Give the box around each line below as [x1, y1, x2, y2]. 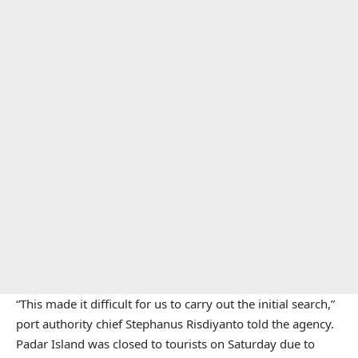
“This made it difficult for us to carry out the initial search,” [16, 295, 335, 312]
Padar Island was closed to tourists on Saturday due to [16, 335, 315, 352]
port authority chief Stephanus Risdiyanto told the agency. [16, 315, 334, 332]
